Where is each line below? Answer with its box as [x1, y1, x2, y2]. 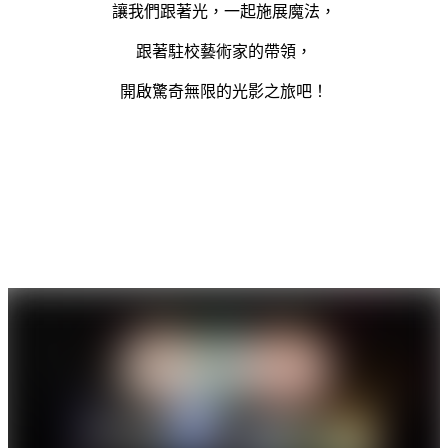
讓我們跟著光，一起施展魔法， [112, 2, 336, 20]
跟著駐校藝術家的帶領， [136, 42, 312, 60]
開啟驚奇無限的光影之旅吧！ [120, 82, 328, 100]
